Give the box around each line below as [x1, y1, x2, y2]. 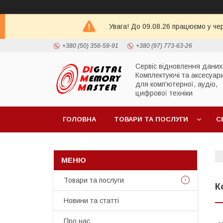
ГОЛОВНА [63, 115, 96, 123]
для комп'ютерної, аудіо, [135, 80, 218, 88]
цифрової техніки [135, 89, 193, 97]
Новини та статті [64, 197, 119, 205]
